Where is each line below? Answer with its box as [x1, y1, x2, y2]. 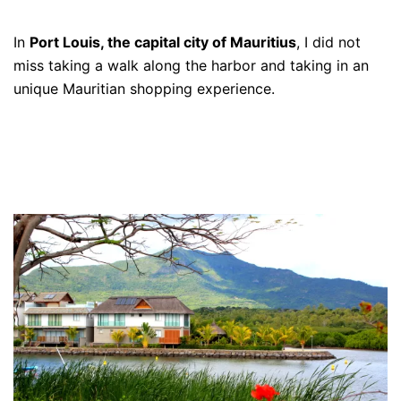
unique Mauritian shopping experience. [13, 80, 275, 98]
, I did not [296, 33, 361, 52]
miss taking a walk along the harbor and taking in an [13, 56, 369, 75]
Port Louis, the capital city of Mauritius [30, 33, 296, 52]
